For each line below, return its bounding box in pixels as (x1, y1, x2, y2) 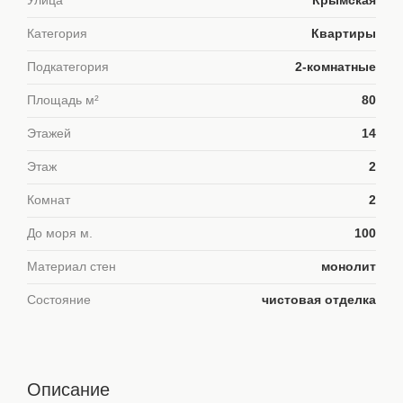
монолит (321, 260, 376, 273)
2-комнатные (295, 60, 376, 74)
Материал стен (27, 260, 116, 273)
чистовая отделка (262, 293, 376, 307)
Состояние (27, 293, 91, 307)
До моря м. (27, 227, 93, 240)
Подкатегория (27, 60, 109, 74)
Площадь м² (27, 94, 99, 107)
